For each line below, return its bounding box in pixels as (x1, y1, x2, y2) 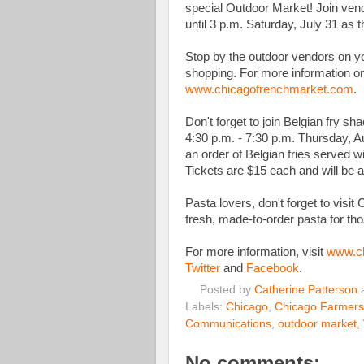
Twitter (185, 261, 220, 275)
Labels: (185, 301, 226, 314)
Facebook (246, 261, 299, 275)
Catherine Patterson (253, 284, 357, 297)
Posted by (199, 284, 254, 297)
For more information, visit (185, 245, 327, 258)
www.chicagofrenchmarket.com (185, 82, 353, 96)
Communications (185, 318, 271, 331)
